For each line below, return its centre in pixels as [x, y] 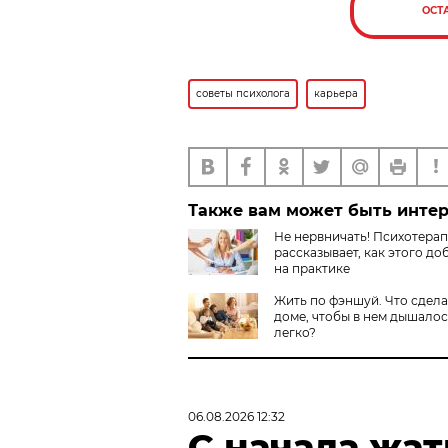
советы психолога [243, 93]
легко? [295, 332]
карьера [336, 93]
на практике [312, 268]
